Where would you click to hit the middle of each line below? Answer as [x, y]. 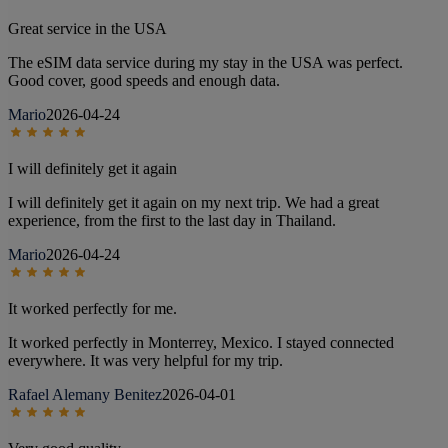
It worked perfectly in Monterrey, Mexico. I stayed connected [201, 343]
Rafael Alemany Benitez [85, 395]
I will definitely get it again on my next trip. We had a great [193, 203]
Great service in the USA [87, 29]
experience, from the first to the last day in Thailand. [172, 221]
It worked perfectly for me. [92, 309]
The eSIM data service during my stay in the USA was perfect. [205, 63]
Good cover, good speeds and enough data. [144, 81]
